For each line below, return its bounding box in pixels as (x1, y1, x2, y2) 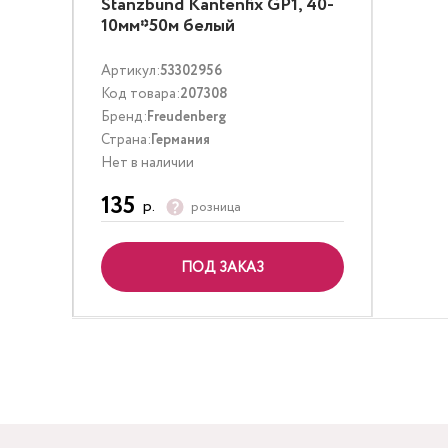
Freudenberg (147, 107, 227, 127)
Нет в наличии (101, 153, 194, 173)
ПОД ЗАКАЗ (181, 258, 264, 278)
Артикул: (101, 61, 160, 81)
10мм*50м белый (101, 13, 235, 39)
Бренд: (101, 107, 147, 127)
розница (191, 197, 241, 217)
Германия (151, 130, 210, 150)
